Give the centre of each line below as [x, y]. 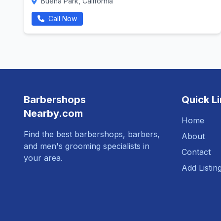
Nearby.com [53, 113]
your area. [43, 158]
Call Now [62, 18]
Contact [196, 152]
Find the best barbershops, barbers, [92, 134]
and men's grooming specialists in [87, 146]
